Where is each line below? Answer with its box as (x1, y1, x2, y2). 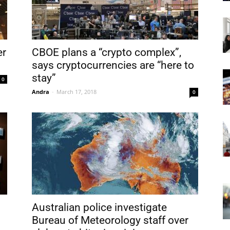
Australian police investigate (32, 201, 167, 214)
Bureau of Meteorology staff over (32, 214, 188, 226)
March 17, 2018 (56, 88, 97, 95)
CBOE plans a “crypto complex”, (32, 46, 181, 59)
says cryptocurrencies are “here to (32, 59, 194, 71)
